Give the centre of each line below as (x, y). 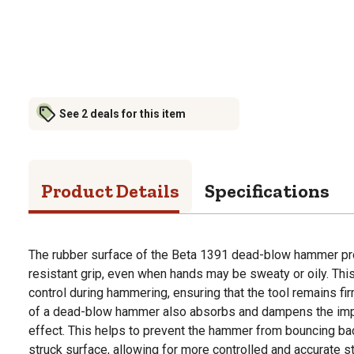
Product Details (110, 190)
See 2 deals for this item (122, 113)
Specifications (267, 190)
